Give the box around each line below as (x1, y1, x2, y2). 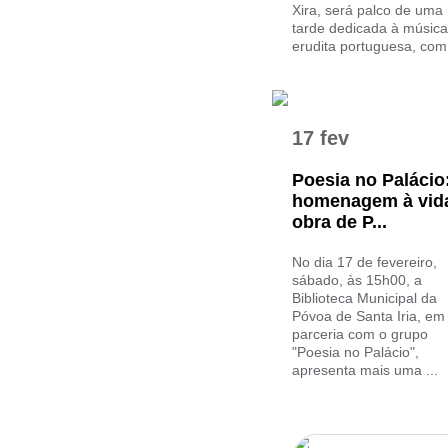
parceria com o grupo (292, 326, 428, 342)
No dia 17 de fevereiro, (292, 254, 437, 270)
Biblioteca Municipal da (292, 290, 437, 306)
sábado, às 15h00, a (292, 272, 422, 288)
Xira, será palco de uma (292, 2, 443, 18)
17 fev (292, 127, 349, 149)
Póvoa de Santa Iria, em (292, 308, 445, 324)
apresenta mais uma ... (292, 362, 438, 378)
